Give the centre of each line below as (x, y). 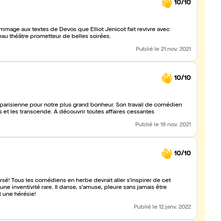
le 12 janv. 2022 (172, 208)
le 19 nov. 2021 (172, 125)
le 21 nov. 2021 (173, 50)
